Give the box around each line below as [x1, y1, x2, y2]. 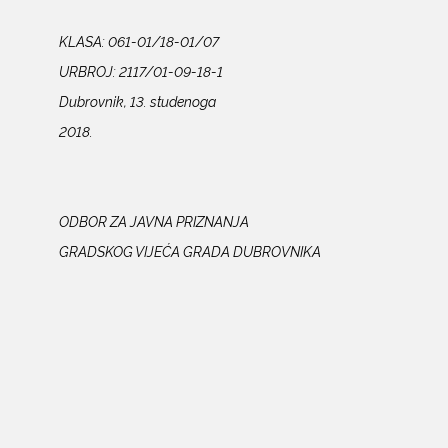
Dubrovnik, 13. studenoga [58, 91, 216, 111]
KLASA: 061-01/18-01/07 [58, 31, 219, 51]
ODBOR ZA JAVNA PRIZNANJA [58, 211, 306, 231]
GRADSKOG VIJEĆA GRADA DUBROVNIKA [58, 241, 327, 261]
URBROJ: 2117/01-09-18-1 [58, 61, 223, 81]
